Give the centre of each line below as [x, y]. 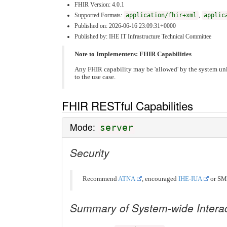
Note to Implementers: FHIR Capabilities [133, 54]
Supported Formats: [99, 15]
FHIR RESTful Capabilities [127, 106]
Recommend [100, 179]
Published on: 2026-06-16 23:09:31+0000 [125, 26]
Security [90, 153]
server [117, 128]
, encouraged [160, 179]
